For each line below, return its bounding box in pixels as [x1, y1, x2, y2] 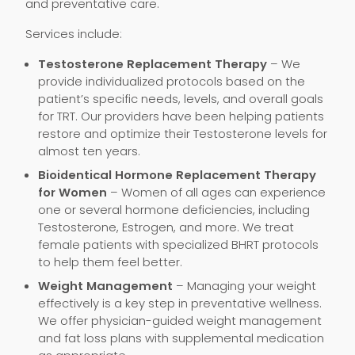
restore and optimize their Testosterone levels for [38, 125, 327, 142]
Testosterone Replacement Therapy [38, 55, 267, 72]
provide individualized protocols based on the [38, 73, 305, 90]
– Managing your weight [173, 277, 316, 294]
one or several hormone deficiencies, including [38, 201, 310, 218]
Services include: [25, 25, 122, 42]
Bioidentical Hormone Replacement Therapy [38, 166, 316, 183]
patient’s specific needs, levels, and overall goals [38, 90, 323, 107]
